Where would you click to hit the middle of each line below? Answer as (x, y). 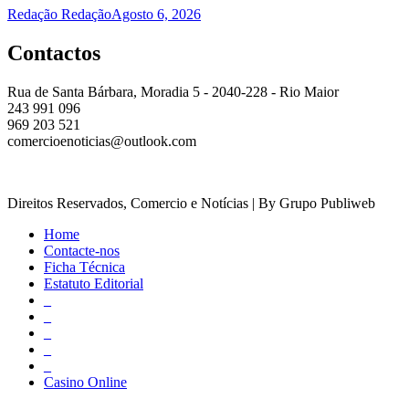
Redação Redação (59, 15)
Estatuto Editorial (94, 283)
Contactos (54, 52)
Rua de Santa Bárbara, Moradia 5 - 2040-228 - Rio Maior (173, 91)
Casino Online (85, 382)
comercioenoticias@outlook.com (102, 141)
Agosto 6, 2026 (156, 15)
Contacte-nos (82, 250)
